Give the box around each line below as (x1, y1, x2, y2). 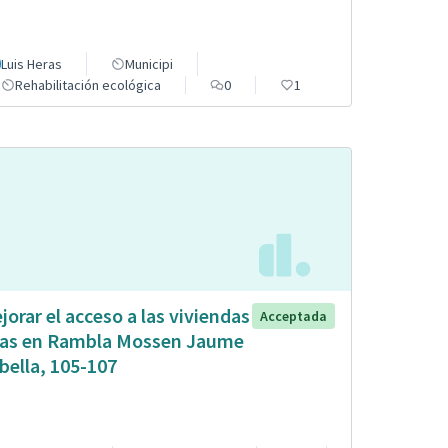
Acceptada (260, 307, 327, 326)
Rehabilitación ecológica (15, 75, 161, 94)
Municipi (125, 54, 173, 73)
